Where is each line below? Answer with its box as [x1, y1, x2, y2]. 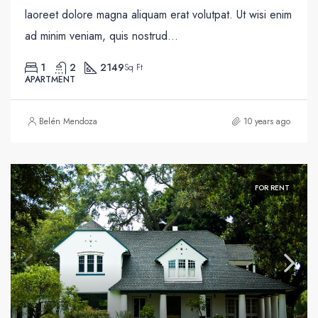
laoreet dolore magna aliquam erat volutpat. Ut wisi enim [25, 6, 292, 23]
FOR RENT [255, 182, 290, 193]
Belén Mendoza [39, 114, 97, 128]
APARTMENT [25, 72, 75, 86]
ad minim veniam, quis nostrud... [25, 27, 178, 44]
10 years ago [243, 114, 290, 128]
